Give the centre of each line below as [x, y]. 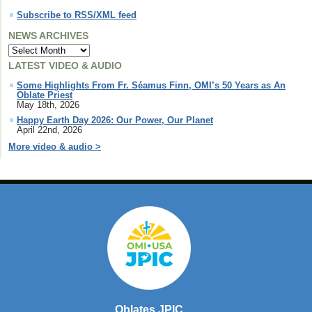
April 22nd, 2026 [49, 130]
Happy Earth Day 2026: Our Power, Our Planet [115, 120]
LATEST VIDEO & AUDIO [65, 66]
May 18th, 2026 [48, 105]
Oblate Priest [45, 95]
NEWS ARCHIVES [48, 36]
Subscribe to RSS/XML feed [77, 15]
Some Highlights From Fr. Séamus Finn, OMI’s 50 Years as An [151, 86]
